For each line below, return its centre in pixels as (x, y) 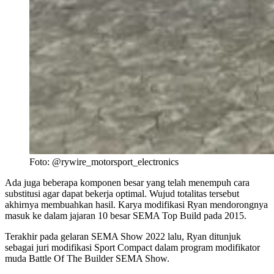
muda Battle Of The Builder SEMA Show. (87, 258)
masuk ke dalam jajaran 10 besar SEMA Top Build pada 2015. (126, 215)
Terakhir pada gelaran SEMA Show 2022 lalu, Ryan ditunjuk (123, 236)
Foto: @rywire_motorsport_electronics (104, 161)
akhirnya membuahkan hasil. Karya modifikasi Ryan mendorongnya (136, 204)
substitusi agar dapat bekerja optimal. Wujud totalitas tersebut (122, 193)
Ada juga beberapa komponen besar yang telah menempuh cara (127, 182)
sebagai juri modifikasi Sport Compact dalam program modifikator (132, 247)
